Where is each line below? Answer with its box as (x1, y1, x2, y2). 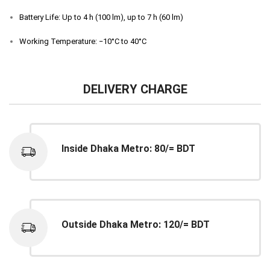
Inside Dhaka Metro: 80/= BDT (61, 143, 195, 155)
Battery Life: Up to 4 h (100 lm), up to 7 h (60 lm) (19, 13, 183, 22)
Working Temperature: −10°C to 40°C (19, 37, 146, 46)
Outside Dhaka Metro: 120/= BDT (61, 219, 210, 231)
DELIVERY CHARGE (83, 82, 187, 97)
